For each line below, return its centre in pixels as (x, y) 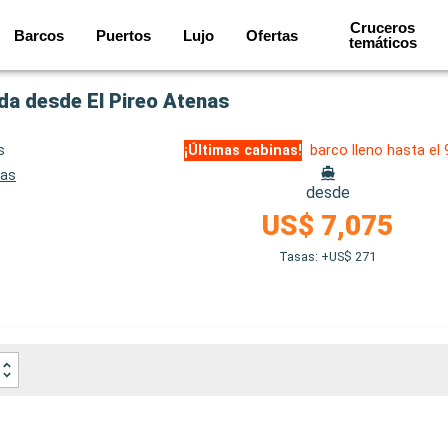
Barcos (39, 35)
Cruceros (383, 27)
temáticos (382, 42)
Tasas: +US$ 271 (328, 256)
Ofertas (272, 35)
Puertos (124, 35)
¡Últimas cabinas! (243, 150)
